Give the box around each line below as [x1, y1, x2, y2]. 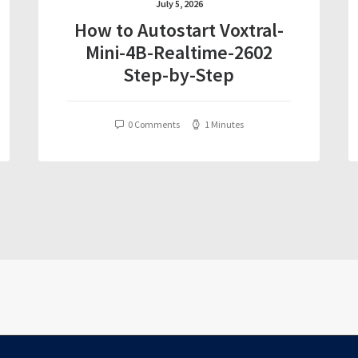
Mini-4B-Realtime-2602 [86, 40, 272, 65]
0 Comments [128, 118, 180, 130]
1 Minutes [205, 118, 244, 130]
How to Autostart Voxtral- [74, 18, 284, 42]
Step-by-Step [123, 62, 235, 87]
